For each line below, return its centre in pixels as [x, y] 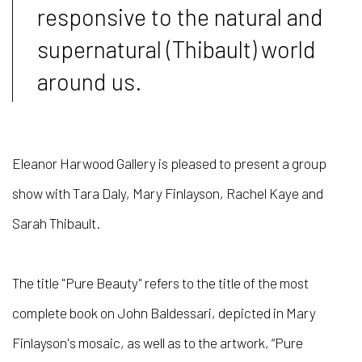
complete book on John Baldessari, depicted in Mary [164, 312]
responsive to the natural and [180, 17]
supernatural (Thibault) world [177, 49]
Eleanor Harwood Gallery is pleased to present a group [169, 163]
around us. [90, 81]
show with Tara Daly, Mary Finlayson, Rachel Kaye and [168, 193]
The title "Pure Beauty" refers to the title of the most [160, 282]
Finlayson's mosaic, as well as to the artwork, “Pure [158, 342]
